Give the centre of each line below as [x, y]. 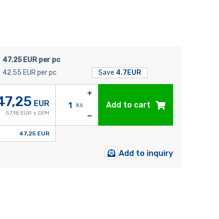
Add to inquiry [146, 153]
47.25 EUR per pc [31, 60]
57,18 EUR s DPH [27, 113]
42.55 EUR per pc [29, 73]
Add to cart [129, 105]
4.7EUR [128, 73]
